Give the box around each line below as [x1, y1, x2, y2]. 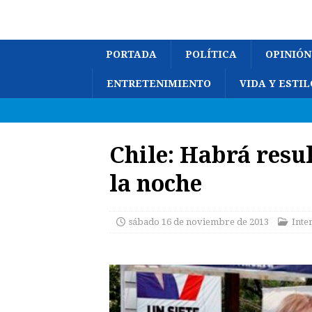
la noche [109, 168, 202, 198]
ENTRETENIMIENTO [107, 78, 211, 89]
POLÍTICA [185, 49, 237, 60]
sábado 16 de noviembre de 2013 [129, 217, 269, 227]
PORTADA [106, 49, 157, 60]
